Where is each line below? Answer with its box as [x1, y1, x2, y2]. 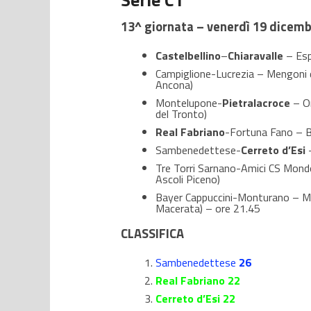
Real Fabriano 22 [155, 272, 240, 289]
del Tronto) [155, 106, 207, 123]
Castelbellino [155, 47, 221, 65]
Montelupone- [155, 94, 222, 112]
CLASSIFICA [121, 224, 184, 244]
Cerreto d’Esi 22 [155, 290, 235, 308]
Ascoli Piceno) [155, 171, 220, 188]
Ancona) [155, 76, 193, 94]
